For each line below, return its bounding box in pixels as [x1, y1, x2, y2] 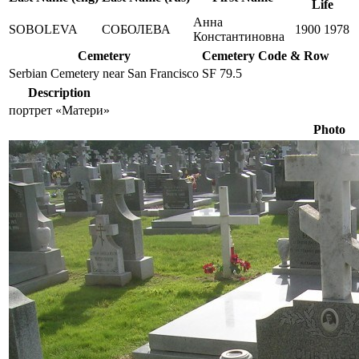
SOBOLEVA [9, 22, 78, 36]
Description [28, 86, 91, 99]
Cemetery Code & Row [202, 49, 329, 63]
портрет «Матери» [9, 103, 110, 117]
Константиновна [193, 30, 284, 43]
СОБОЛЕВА [102, 22, 171, 36]
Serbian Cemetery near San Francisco [9, 67, 199, 80]
